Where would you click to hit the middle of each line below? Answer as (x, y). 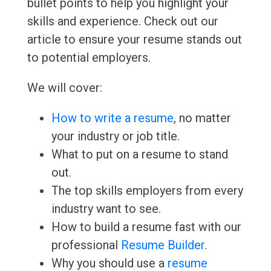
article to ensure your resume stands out (134, 40)
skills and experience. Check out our (122, 21)
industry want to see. (106, 209)
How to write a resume (112, 118)
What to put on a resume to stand (139, 155)
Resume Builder (162, 245)
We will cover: (64, 88)
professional (86, 245)
